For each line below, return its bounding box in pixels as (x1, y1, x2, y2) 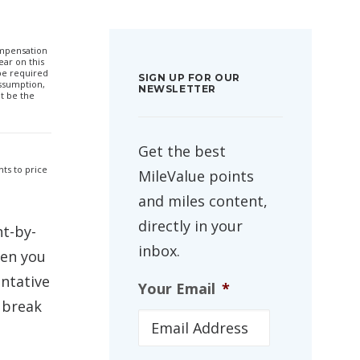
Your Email (138, 279, 215, 298)
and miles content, (138, 191, 268, 211)
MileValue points (138, 166, 254, 186)
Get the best (138, 141, 226, 161)
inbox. (138, 241, 180, 260)
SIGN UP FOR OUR (138, 72, 240, 84)
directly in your (138, 216, 243, 235)
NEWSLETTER (138, 83, 216, 95)
